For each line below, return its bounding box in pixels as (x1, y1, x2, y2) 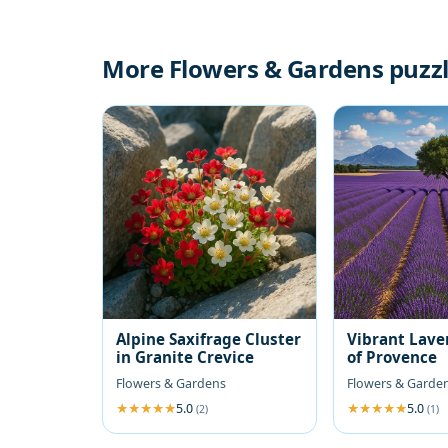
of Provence (347, 346, 438, 367)
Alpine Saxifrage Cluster (116, 328, 301, 349)
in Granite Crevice (116, 346, 254, 367)
